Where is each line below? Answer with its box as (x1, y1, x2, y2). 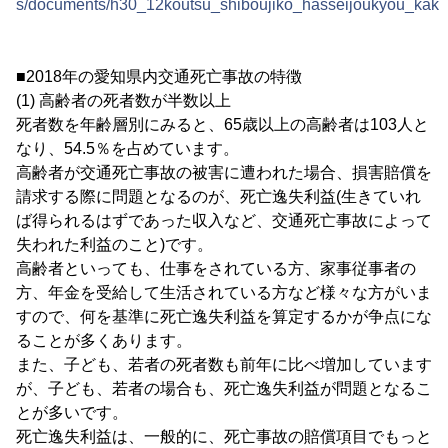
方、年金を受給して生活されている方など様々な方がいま (16, 284, 432, 301)
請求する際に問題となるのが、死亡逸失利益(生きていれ (16, 188, 421, 205)
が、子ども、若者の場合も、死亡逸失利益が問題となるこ (16, 380, 432, 397)
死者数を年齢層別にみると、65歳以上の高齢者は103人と (16, 116, 429, 133)
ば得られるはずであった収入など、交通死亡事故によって (16, 212, 432, 229)
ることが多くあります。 (16, 332, 192, 349)
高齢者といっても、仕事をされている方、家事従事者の (16, 260, 416, 277)
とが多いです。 (16, 404, 128, 421)
